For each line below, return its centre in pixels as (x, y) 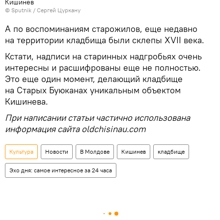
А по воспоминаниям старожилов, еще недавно (101, 28)
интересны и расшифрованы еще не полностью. (103, 67)
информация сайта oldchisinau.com (75, 129)
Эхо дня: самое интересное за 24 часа (61, 170)
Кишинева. (27, 101)
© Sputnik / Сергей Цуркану (43, 10)
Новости (57, 151)
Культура (21, 151)
